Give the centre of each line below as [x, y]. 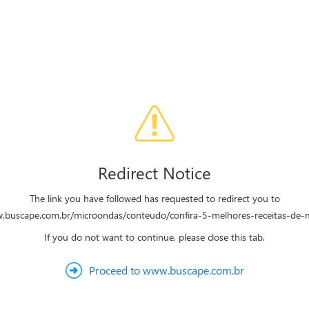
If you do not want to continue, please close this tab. [154, 237]
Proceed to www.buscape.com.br [166, 270]
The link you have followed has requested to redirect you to [154, 198]
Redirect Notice [154, 172]
